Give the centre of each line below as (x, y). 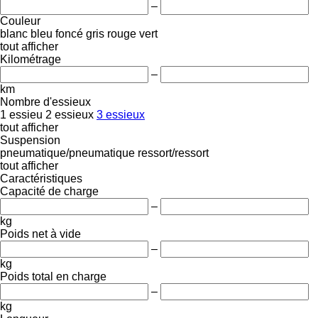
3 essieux (121, 114)
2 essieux (70, 114)
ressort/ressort (173, 153)
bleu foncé (57, 33)
